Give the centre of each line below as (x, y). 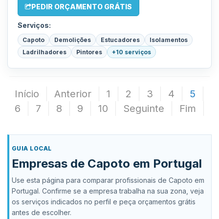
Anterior (73, 94)
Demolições (73, 40)
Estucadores (120, 40)
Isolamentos (169, 40)
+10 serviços (131, 52)
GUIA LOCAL (32, 148)
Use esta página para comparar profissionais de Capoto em (108, 180)
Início (27, 94)
